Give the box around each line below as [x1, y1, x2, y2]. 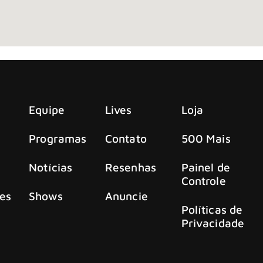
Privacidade [181, 216, 244, 230]
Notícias [29, 160, 73, 174]
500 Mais [181, 131, 231, 146]
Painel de [181, 160, 230, 174]
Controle [181, 174, 226, 188]
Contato [105, 131, 147, 146]
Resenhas [105, 160, 156, 174]
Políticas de [181, 203, 243, 217]
